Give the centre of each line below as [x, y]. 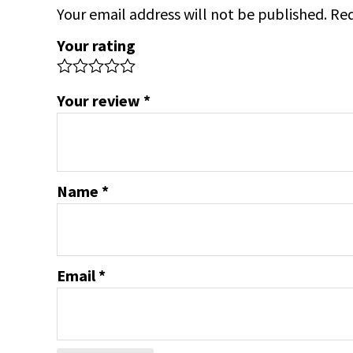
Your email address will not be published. [192, 14]
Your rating [96, 46]
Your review [100, 101]
